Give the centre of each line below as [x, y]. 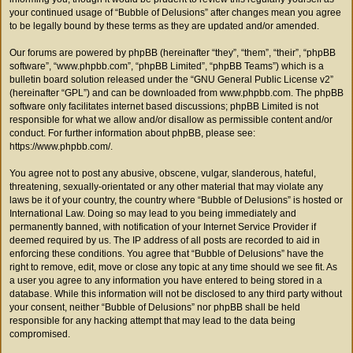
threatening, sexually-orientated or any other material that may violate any [166, 187]
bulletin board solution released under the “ [102, 80]
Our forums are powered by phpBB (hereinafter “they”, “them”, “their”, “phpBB [173, 53]
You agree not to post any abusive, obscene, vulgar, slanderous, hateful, [163, 173]
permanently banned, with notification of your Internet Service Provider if [163, 227]
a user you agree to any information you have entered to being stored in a [166, 281]
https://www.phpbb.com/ [60, 147]
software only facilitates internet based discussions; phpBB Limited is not [164, 106]
